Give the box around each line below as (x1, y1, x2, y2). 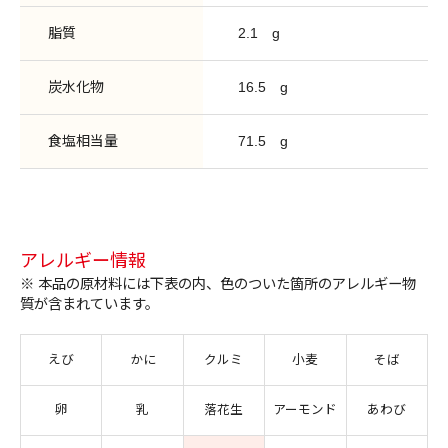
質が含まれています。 (20, 296, 159, 313)
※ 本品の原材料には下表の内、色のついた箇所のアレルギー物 (20, 276, 416, 293)
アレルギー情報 (20, 251, 146, 272)
